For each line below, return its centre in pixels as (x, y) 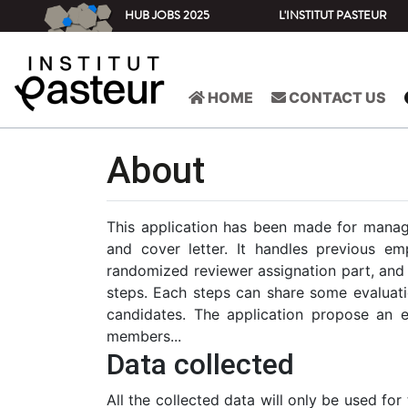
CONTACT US (336, 98)
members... (144, 336)
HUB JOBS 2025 (168, 15)
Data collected (200, 364)
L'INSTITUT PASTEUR (333, 15)
